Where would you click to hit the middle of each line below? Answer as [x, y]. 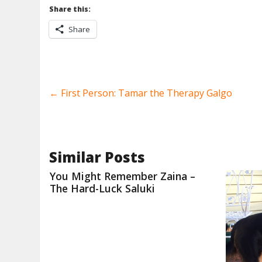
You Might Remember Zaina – [123, 176]
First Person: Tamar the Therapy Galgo [146, 93]
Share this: [70, 9]
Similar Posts [97, 157]
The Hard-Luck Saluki [103, 188]
